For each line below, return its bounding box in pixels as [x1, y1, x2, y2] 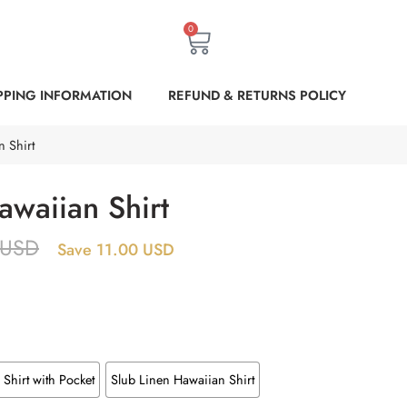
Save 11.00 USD [57, 238, 174, 262]
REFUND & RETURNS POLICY [168, 85, 347, 104]
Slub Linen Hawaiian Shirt [110, 369, 254, 389]
